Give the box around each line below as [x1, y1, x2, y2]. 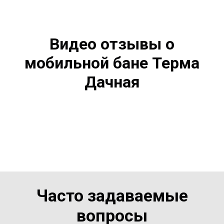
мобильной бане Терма [24, 53, 199, 72]
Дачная [84, 72, 140, 91]
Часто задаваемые [36, 185, 188, 206]
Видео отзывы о [49, 34, 174, 53]
